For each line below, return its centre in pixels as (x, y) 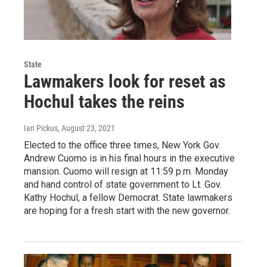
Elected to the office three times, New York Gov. (122, 145)
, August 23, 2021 (86, 128)
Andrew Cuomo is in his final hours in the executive (129, 159)
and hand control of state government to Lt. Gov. (123, 185)
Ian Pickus (41, 128)
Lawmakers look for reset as (125, 82)
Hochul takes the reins (104, 102)
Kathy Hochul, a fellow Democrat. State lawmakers (128, 198)
